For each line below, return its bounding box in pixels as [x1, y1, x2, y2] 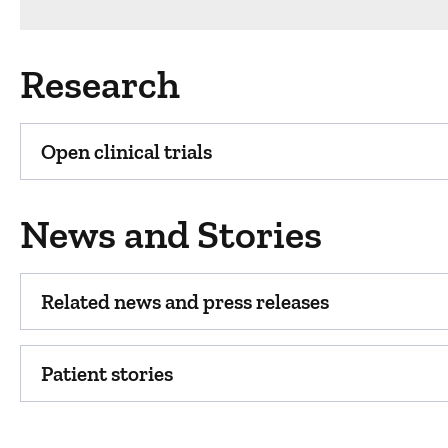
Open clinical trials [41, 139, 212, 164]
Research [20, 60, 180, 108]
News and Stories [20, 210, 322, 258]
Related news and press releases [41, 289, 329, 314]
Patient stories [41, 361, 173, 386]
